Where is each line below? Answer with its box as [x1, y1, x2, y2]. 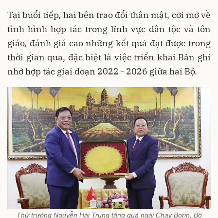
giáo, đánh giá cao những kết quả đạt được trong [7, 37, 211, 49]
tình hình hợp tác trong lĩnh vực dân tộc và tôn [7, 23, 211, 35]
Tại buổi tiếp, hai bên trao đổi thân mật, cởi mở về [7, 9, 211, 21]
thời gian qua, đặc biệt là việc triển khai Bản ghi [7, 52, 211, 63]
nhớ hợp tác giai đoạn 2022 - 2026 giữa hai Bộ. [7, 66, 197, 77]
